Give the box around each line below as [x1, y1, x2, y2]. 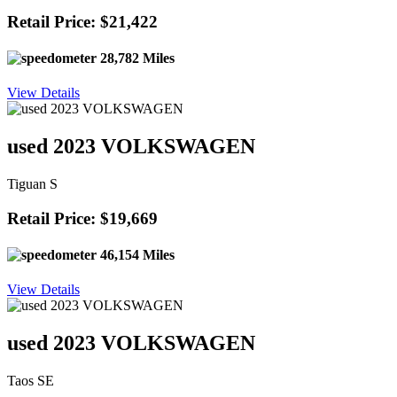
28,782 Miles [97, 50, 175, 66]
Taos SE [7, 372, 54, 388]
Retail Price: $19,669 [7, 208, 158, 228]
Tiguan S [7, 175, 58, 191]
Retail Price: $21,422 [7, 12, 158, 31]
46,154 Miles [97, 246, 175, 262]
